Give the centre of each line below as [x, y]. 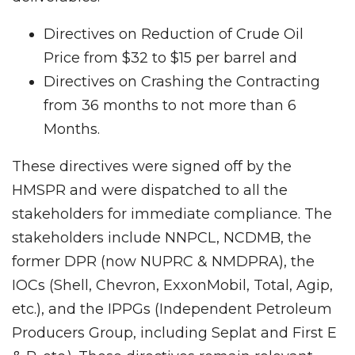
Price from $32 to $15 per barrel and [170, 57]
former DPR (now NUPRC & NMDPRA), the [163, 261]
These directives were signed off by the [152, 166]
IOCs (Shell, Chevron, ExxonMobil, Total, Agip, [172, 285]
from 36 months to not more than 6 [170, 105]
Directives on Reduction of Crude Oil [174, 34]
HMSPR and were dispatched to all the [150, 190]
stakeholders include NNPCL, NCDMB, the [162, 237]
